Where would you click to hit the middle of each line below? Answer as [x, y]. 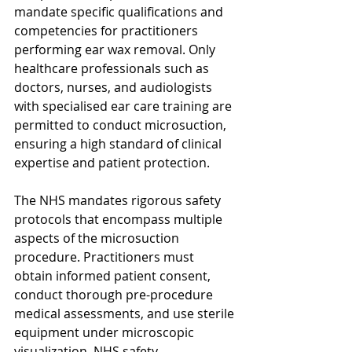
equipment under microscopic [106, 332]
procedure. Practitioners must [106, 257]
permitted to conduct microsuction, [122, 125]
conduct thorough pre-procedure [115, 294]
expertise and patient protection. [112, 162]
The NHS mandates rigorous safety [119, 200]
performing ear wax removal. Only [116, 49]
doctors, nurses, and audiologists [115, 87]
